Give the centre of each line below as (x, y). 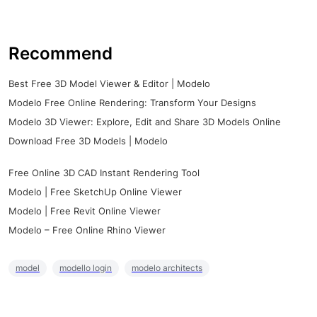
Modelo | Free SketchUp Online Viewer (95, 192)
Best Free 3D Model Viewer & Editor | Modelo (109, 84)
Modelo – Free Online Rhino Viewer (87, 230)
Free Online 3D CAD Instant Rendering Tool (104, 173)
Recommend (60, 54)
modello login (86, 268)
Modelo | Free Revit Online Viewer (85, 211)
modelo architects (167, 268)
